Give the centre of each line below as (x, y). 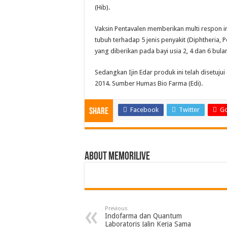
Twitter (189, 110)
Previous (116, 209)
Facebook (144, 110)
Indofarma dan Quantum (143, 216)
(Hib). (102, 8)
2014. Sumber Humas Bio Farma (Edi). (149, 84)
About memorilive (117, 157)
